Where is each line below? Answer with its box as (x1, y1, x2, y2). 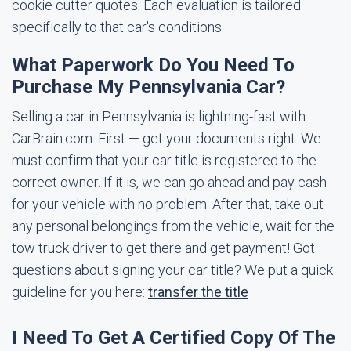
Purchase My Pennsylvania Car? (12, 76, 285, 98)
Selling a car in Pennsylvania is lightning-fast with (12, 108, 306, 125)
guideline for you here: (12, 284, 148, 300)
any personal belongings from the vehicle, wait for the (12, 218, 335, 234)
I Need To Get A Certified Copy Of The (12, 327, 335, 349)
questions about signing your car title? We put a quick (12, 262, 333, 278)
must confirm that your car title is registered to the (12, 152, 317, 168)
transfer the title (148, 284, 248, 300)
